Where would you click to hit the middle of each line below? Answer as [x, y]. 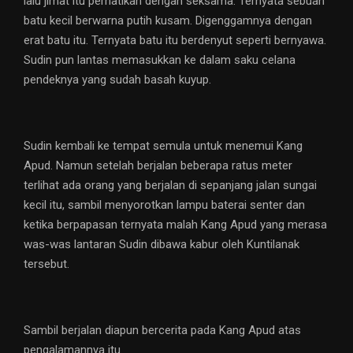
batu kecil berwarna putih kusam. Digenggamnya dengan [168, 21]
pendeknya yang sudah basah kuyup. [117, 80]
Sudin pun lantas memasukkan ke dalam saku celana [160, 60]
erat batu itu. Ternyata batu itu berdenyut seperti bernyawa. [175, 41]
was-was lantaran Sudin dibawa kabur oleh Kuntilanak [162, 245]
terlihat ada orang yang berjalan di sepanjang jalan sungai [170, 186]
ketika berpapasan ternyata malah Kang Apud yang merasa [175, 225]
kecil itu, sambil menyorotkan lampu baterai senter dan [164, 205]
